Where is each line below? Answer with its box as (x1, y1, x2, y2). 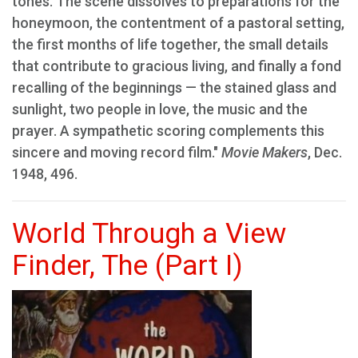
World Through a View (12, 217, 286, 250)
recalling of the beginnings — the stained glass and (12, 79, 336, 96)
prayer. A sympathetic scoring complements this (12, 122, 324, 139)
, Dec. (308, 144, 342, 161)
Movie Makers (221, 144, 308, 161)
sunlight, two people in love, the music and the (12, 101, 308, 117)
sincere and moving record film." (12, 144, 221, 161)
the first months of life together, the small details (12, 36, 328, 53)
